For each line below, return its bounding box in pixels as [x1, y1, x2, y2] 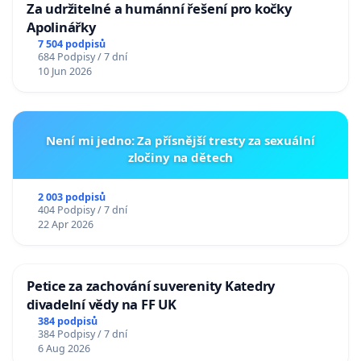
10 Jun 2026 [37, 64, 92, 79]
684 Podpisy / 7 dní [37, 50, 127, 64]
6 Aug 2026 [37, 342, 90, 356]
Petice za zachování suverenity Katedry [27, 276, 276, 296]
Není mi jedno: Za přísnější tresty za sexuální [46, 132, 315, 149]
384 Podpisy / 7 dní [37, 327, 127, 342]
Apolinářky [27, 18, 96, 37]
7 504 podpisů [37, 37, 106, 52]
